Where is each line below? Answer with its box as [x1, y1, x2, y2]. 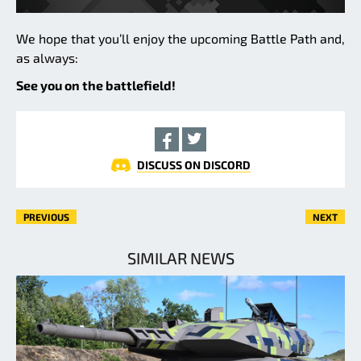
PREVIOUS [23, 210, 69, 222]
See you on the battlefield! [16, 77, 176, 93]
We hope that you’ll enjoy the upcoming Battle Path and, [16, 30, 345, 46]
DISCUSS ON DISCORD [136, 157, 251, 172]
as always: [16, 49, 78, 65]
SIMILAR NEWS [127, 247, 234, 268]
